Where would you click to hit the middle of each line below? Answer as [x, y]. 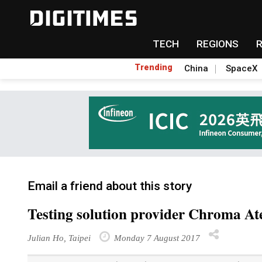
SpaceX [242, 68]
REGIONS [217, 44]
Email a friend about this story [110, 186]
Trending [154, 67]
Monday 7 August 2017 [156, 238]
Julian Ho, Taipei [59, 238]
